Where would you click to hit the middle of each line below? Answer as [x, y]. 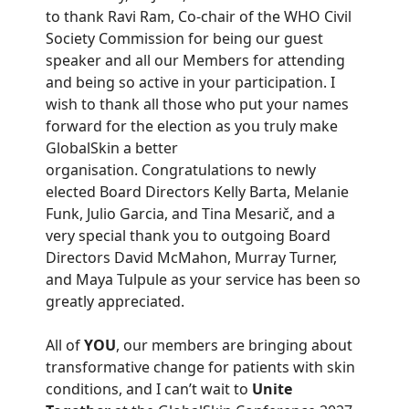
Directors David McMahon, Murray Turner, [191, 257]
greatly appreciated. [115, 301]
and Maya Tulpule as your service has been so [203, 279]
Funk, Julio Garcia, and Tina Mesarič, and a [190, 214]
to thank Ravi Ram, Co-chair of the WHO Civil [199, 16]
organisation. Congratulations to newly [181, 170]
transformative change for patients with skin [200, 367]
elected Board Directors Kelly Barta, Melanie [197, 192]
